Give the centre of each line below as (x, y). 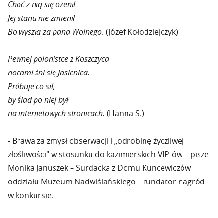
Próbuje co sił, (31, 86)
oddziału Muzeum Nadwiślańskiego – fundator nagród (106, 182)
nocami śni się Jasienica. (49, 73)
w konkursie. (31, 195)
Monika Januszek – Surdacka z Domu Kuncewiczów (99, 168)
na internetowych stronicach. (56, 113)
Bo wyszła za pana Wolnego (55, 32)
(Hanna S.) (124, 113)
